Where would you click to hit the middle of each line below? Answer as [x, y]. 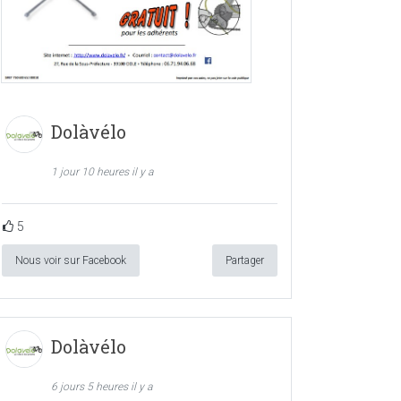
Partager [245, 260]
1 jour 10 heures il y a [102, 171]
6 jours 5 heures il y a [102, 386]
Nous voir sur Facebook [71, 260]
